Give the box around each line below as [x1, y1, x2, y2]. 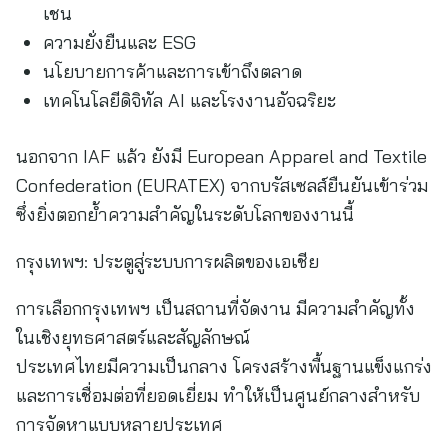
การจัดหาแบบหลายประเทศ [16, 413, 223, 436]
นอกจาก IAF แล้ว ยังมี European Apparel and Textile [16, 145, 427, 168]
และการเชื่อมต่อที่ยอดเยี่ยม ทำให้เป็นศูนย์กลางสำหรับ [16, 384, 420, 407]
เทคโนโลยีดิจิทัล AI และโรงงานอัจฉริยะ [43, 89, 336, 112]
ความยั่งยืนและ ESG [43, 31, 196, 54]
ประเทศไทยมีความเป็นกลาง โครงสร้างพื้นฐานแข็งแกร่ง [16, 355, 432, 378]
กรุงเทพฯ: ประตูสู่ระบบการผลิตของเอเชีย [16, 250, 319, 273]
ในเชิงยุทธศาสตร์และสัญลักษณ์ [16, 326, 250, 349]
